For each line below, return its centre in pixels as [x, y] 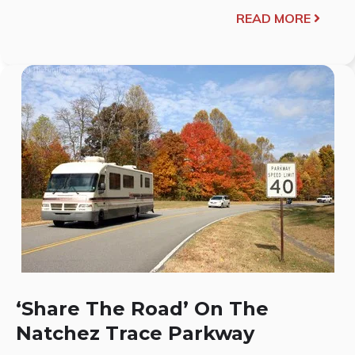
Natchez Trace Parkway [135, 333]
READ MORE [273, 18]
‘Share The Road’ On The [142, 308]
